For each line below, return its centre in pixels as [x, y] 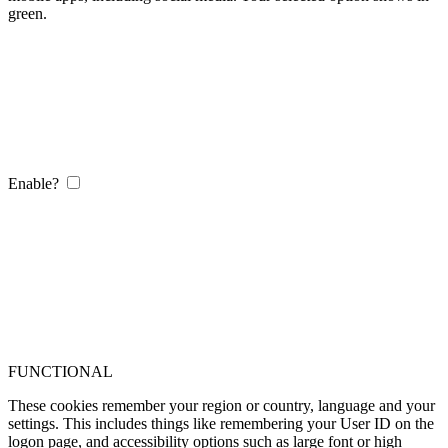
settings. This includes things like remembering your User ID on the [221, 423]
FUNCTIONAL [60, 371]
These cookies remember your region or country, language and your [221, 405]
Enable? [33, 183]
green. [27, 13]
